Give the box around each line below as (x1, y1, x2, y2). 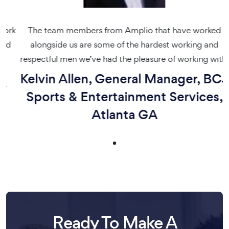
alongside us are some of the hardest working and (20, 39, 209, 50)
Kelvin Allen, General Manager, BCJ (10, 70, 219, 88)
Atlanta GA (81, 106, 148, 124)
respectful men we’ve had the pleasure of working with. (10, 53, 219, 64)
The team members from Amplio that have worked (18, 25, 211, 36)
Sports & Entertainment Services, (16, 88, 213, 106)
